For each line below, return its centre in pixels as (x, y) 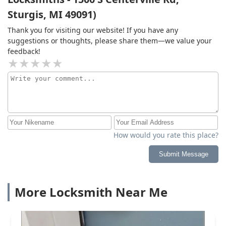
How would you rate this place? (166, 135)
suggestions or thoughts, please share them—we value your (110, 40)
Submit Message (184, 154)
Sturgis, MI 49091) (52, 14)
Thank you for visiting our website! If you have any (93, 30)
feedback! (24, 51)
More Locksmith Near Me (91, 192)
